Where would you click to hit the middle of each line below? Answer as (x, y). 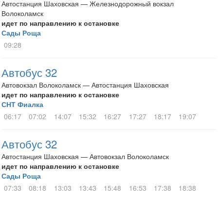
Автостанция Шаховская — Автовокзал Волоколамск (85, 156)
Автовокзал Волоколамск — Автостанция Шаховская (85, 85)
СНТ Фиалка (22, 104)
